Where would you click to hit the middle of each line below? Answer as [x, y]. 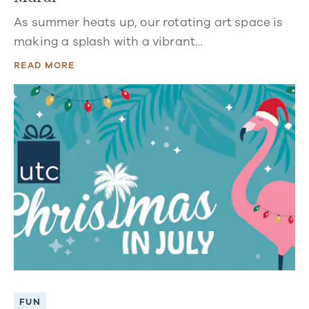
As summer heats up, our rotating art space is [149, 22]
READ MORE [44, 65]
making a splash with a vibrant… [109, 41]
